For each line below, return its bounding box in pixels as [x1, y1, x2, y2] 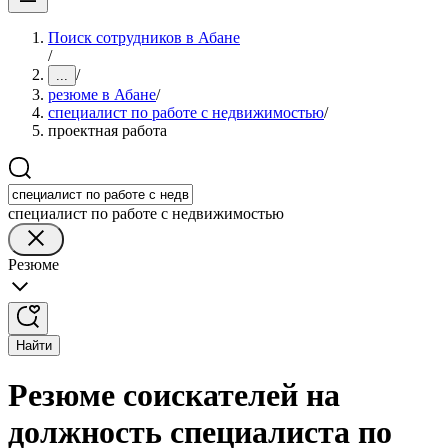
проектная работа [48, 122, 167, 139]
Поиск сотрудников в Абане [48, 29, 240, 46]
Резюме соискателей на [8, 377, 340, 414]
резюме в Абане [48, 86, 156, 103]
